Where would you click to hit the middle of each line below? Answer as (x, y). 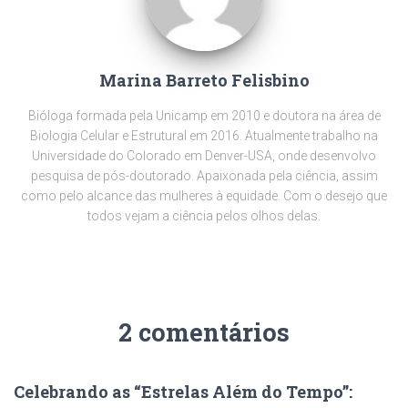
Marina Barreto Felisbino (204, 81)
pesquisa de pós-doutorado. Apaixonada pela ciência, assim (204, 176)
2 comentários (204, 332)
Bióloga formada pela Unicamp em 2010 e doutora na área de (204, 116)
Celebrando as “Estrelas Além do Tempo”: (183, 392)
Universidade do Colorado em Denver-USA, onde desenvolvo (204, 156)
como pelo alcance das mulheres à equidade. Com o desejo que (204, 196)
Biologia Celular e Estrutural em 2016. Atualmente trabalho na (204, 136)
